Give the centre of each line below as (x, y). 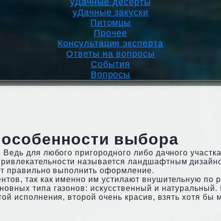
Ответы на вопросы (110, 54)
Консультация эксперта (110, 43)
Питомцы (110, 23)
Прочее (110, 33)
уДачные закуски (110, 12)
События (110, 64)
